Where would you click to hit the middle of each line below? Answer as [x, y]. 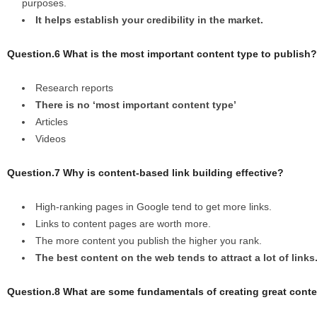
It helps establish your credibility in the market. [149, 20]
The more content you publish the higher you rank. [149, 241]
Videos [51, 139]
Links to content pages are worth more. [123, 224]
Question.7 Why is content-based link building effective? [145, 173]
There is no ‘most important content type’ [136, 105]
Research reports [74, 88]
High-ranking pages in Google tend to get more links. [154, 207]
